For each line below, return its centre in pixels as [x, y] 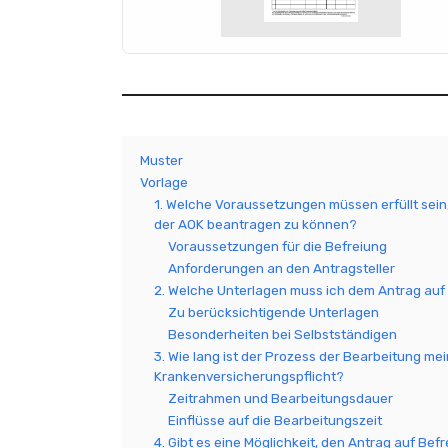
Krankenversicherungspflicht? [249, 376]
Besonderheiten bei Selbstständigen [282, 334]
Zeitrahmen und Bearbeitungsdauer [280, 398]
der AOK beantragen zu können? [255, 224]
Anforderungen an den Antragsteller [281, 268]
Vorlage [164, 182]
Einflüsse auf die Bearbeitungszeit [275, 420]
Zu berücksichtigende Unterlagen [273, 312]
